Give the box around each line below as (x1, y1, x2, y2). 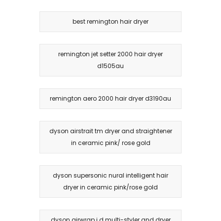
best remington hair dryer (73, 17, 148, 26)
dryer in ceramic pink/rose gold (63, 183, 158, 191)
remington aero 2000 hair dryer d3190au (50, 94, 171, 103)
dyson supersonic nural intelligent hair (53, 171, 168, 180)
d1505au (97, 61, 124, 70)
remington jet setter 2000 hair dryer (58, 49, 163, 58)
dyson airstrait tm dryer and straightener (49, 126, 172, 135)
